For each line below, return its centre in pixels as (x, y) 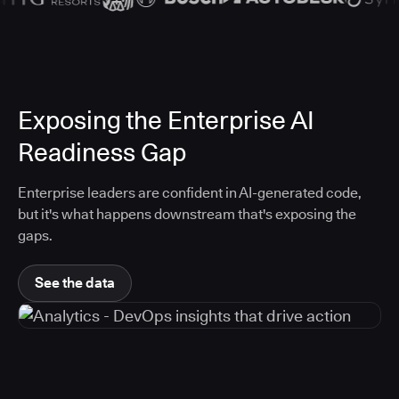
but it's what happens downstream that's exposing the (187, 215)
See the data (75, 283)
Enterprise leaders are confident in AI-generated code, (190, 193)
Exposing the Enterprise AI (166, 121)
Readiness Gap (102, 153)
